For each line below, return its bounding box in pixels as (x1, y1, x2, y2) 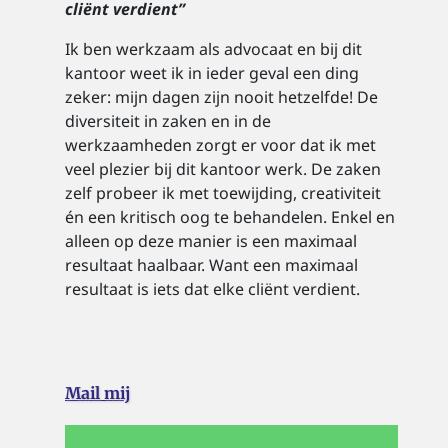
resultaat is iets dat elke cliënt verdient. (65, 278, 360, 300)
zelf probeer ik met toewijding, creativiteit (65, 182, 381, 204)
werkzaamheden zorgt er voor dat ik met (65, 134, 376, 156)
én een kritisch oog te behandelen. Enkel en (65, 206, 395, 228)
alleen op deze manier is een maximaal (65, 230, 357, 252)
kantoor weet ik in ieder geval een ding (65, 62, 359, 84)
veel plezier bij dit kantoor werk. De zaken (65, 158, 381, 180)
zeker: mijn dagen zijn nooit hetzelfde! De (65, 86, 378, 108)
